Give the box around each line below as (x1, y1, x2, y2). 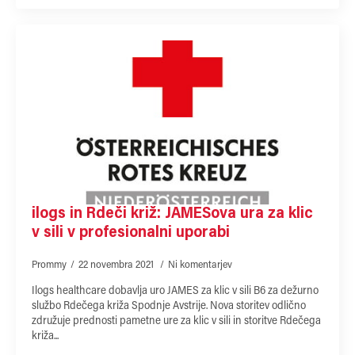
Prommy (32, 259, 67, 270)
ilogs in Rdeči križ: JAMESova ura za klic (32, 205, 313, 222)
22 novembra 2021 (78, 259, 156, 270)
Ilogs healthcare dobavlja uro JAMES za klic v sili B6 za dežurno (32, 285, 319, 297)
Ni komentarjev (168, 259, 232, 270)
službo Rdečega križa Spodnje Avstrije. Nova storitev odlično (32, 300, 306, 312)
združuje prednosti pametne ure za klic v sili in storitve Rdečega (32, 315, 321, 327)
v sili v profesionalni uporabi (32, 224, 230, 241)
